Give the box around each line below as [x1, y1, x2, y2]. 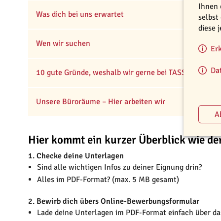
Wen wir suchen [36, 38, 90, 49]
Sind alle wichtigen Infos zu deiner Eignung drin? [37, 162, 202, 173]
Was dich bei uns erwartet [36, 9, 124, 20]
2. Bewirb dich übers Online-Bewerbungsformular [28, 196, 199, 207]
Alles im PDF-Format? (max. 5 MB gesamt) [37, 175, 179, 185]
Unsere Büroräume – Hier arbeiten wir [36, 97, 165, 107]
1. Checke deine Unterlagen [28, 151, 124, 161]
